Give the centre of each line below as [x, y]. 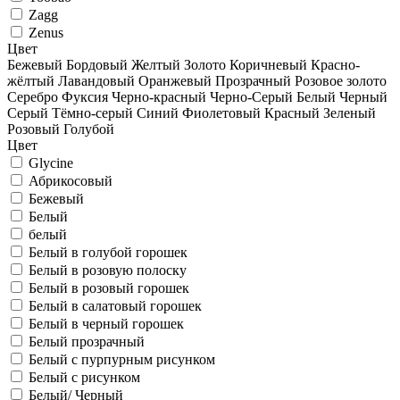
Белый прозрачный [87, 342]
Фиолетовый [221, 113]
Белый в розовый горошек [109, 288]
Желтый [156, 65]
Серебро [33, 97]
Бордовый [97, 65]
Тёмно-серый [94, 113]
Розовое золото [341, 81]
